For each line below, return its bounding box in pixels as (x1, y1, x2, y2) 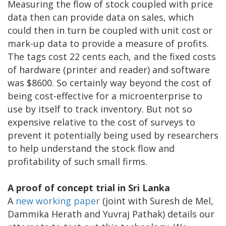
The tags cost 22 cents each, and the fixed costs (8, 50, 216, 63)
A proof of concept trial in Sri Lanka (8, 182, 170, 194)
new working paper (16, 195, 100, 207)
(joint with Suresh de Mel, (100, 195, 213, 207)
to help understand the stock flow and (8, 142, 175, 155)
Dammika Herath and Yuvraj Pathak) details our (8, 208, 214, 220)
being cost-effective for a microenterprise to (8, 90, 202, 102)
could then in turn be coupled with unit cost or (8, 24, 212, 37)
